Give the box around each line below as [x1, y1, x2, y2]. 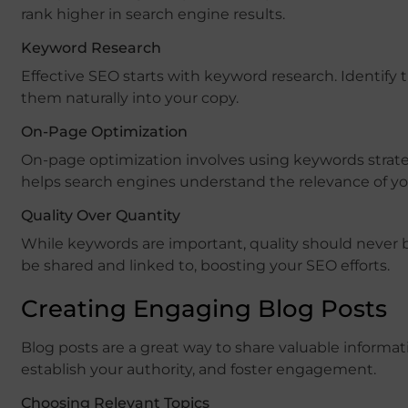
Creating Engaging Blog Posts [21, 293, 387, 323]
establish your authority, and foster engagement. [21, 360, 376, 378]
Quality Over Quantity [21, 206, 180, 224]
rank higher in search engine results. [21, 5, 285, 23]
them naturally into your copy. [21, 88, 239, 107]
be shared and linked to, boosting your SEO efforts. [21, 256, 390, 274]
